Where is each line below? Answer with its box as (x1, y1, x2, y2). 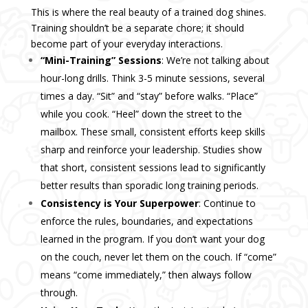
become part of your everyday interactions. (30, 37, 223, 51)
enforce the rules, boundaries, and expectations (40, 214, 253, 228)
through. (40, 286, 78, 300)
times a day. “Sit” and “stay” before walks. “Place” (40, 89, 258, 103)
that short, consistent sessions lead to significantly (40, 161, 265, 175)
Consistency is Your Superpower (40, 197, 199, 210)
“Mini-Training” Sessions (40, 54, 162, 67)
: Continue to (198, 197, 256, 210)
